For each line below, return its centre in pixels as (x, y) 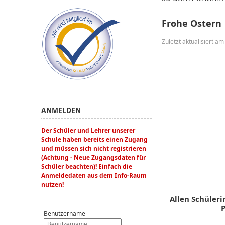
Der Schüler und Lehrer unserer (88, 130)
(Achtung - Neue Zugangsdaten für (93, 157)
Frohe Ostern (192, 23)
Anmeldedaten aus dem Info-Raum (94, 175)
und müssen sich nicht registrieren (94, 148)
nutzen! (52, 184)
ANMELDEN (61, 110)
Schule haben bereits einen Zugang (94, 139)
